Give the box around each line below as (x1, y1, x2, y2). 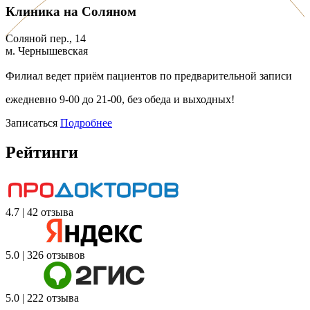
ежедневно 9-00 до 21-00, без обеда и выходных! (6, 93, 235, 105)
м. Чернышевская (6, 44, 88, 57)
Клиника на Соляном (6, 4, 136, 19)
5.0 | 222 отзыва (6, 291, 79, 304)
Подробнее (60, 116, 112, 129)
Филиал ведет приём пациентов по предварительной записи (6, 69, 292, 82)
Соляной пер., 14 (6, 32, 86, 44)
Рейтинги (6, 143, 78, 161)
